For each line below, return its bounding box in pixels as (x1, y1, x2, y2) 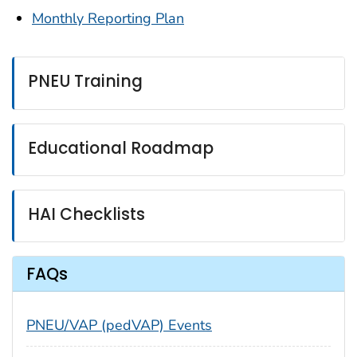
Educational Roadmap (28, 136, 214, 159)
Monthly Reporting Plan (32, 9, 184, 29)
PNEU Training (28, 70, 143, 93)
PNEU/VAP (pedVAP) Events (26, 315, 212, 335)
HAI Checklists (28, 202, 145, 226)
